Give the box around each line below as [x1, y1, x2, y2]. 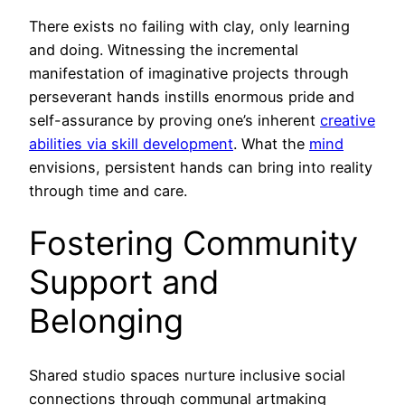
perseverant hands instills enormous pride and [29, 88, 354, 107]
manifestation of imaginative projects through [29, 64, 349, 83]
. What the [233, 135, 309, 154]
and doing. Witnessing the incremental [29, 41, 298, 60]
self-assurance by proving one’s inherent [29, 111, 320, 130]
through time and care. [29, 182, 187, 201]
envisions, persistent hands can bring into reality [29, 158, 372, 177]
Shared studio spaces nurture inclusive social [29, 365, 345, 384]
